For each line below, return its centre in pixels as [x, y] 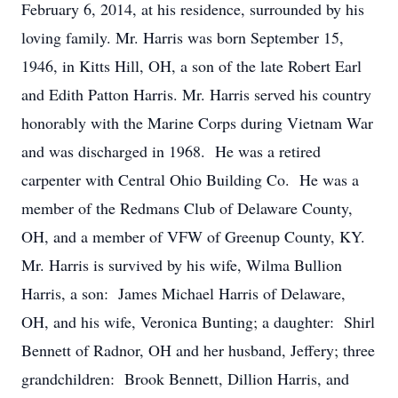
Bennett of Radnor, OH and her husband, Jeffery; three [198, 350]
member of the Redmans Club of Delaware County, [187, 208]
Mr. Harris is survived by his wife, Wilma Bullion [182, 265]
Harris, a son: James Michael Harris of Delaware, [183, 293]
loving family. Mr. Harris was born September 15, [183, 37]
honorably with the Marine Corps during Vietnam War [197, 123]
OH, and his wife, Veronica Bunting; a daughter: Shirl [198, 322]
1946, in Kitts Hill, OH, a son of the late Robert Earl [191, 66]
